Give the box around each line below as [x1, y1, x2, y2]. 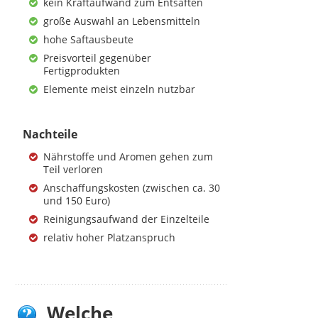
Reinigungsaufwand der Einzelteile [43, 212, 210, 226]
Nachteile [23, 126, 78, 142]
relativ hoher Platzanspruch [43, 231, 176, 244]
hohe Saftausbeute [43, 33, 134, 47]
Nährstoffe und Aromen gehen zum [43, 150, 214, 163]
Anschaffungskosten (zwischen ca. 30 [43, 181, 221, 194]
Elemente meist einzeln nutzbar [43, 82, 196, 97]
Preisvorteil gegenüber [43, 51, 152, 65]
